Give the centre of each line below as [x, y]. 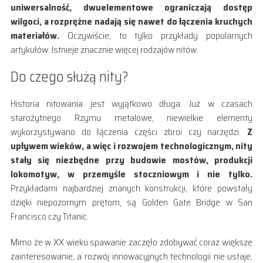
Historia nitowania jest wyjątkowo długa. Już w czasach [131, 103]
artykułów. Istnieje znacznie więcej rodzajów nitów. [104, 49]
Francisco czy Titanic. [49, 216]
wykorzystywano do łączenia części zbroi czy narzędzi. [129, 131]
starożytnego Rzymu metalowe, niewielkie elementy [131, 117]
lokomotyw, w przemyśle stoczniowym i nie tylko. [131, 174]
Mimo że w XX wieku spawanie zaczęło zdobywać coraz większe [131, 242]
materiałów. [35, 35]
